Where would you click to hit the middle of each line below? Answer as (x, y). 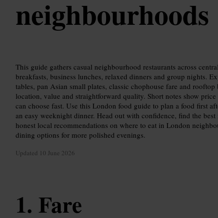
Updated (27, 153)
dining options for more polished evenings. (81, 135)
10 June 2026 (57, 153)
